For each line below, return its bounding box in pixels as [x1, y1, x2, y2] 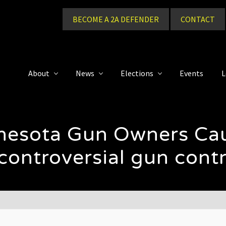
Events [180, 68, 203, 79]
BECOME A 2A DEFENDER [73, 14, 159, 24]
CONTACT [181, 14, 215, 24]
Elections [121, 68, 153, 79]
